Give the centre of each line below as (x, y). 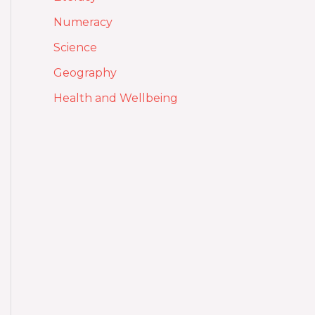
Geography (85, 72)
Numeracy (83, 22)
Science (75, 47)
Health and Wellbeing (116, 98)
